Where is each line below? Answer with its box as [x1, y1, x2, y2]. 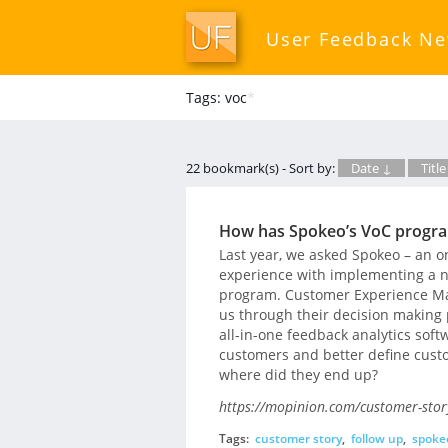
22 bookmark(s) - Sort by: [186, 159, 338, 177]
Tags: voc [186, 88, 247, 107]
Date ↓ [351, 159, 392, 177]
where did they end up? [218, 364, 378, 384]
